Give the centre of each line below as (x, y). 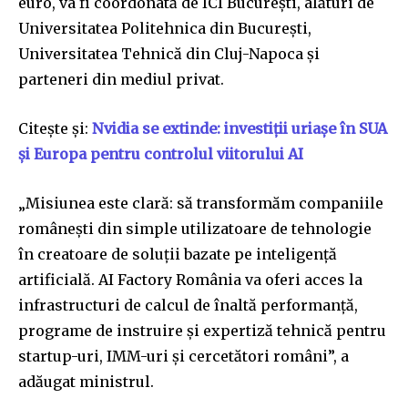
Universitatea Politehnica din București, (165, 28)
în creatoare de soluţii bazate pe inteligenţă (178, 254)
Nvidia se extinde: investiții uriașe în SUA (240, 128)
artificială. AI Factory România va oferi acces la (190, 280)
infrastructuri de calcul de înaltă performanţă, (188, 305)
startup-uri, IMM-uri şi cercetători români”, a (184, 356)
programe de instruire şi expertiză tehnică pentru (202, 331)
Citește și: (55, 128)
